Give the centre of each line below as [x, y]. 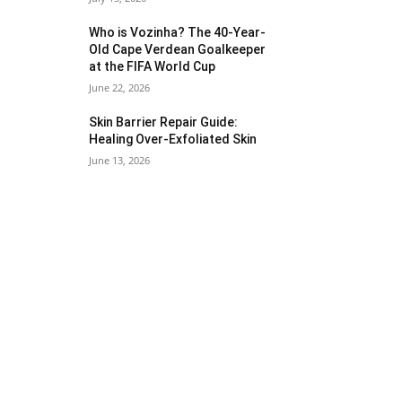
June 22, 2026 [120, 87]
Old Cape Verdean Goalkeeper [178, 49]
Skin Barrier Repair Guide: [164, 122]
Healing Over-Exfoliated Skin [173, 139]
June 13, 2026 [120, 160]
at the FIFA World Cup [153, 66]
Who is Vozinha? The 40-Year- [178, 32]
